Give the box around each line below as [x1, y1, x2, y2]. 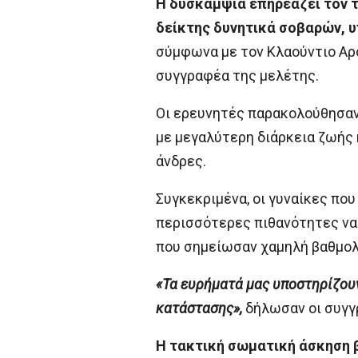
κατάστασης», [155, 300, 242, 317]
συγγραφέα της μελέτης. [155, 67, 319, 85]
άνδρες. [155, 153, 206, 170]
